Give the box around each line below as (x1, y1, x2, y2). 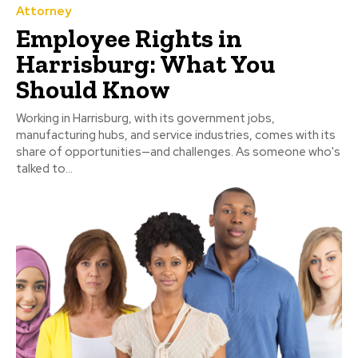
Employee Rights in (16, 22, 242, 54)
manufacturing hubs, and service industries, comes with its (16, 126, 336, 143)
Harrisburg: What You (16, 48, 275, 79)
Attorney (16, 2, 71, 19)
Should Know (16, 74, 170, 105)
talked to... (16, 160, 73, 177)
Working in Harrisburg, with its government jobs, (16, 109, 275, 126)
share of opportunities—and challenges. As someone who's (16, 143, 340, 160)
